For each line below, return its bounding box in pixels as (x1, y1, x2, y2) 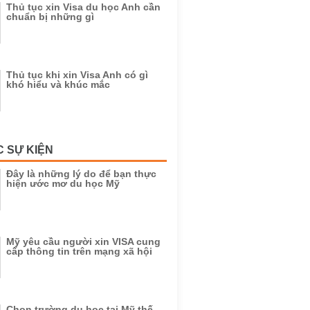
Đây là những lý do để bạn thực (6, 168, 156, 179)
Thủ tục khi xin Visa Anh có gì (6, 69, 148, 80)
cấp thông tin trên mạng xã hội (6, 246, 152, 257)
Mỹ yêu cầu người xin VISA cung (6, 236, 161, 247)
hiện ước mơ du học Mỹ (6, 178, 120, 189)
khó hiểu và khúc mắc (6, 79, 110, 90)
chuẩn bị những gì (6, 11, 94, 22)
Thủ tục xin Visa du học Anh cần (6, 1, 161, 12)
